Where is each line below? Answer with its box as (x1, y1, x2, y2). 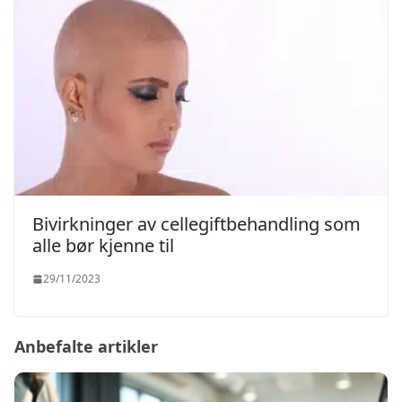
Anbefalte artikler (14, 336, 158, 358)
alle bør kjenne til (32, 233, 174, 258)
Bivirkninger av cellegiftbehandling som (32, 212, 361, 237)
